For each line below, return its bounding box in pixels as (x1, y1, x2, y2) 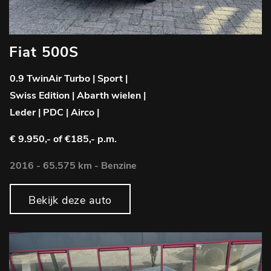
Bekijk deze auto (28, 193, 112, 208)
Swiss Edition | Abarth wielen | (10, 89, 146, 103)
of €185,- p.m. (53, 132, 117, 146)
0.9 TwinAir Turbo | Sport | (10, 72, 128, 86)
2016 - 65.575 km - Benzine (10, 159, 137, 173)
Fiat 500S (9, 42, 79, 62)
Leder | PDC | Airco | (10, 106, 99, 120)
